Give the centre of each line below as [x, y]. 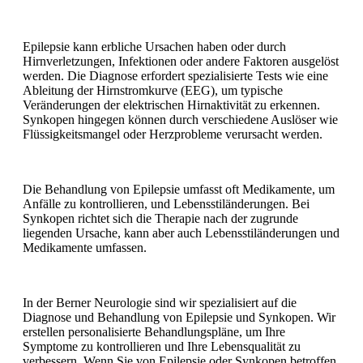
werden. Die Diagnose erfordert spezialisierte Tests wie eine [175, 75]
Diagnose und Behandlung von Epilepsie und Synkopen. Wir [179, 317]
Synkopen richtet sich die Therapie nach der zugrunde [160, 218]
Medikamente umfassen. [85, 247]
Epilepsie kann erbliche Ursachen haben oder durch [154, 46]
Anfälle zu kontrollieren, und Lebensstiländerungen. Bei [166, 203]
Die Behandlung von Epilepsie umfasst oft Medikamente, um [179, 189]
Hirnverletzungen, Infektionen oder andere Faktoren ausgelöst [181, 61]
